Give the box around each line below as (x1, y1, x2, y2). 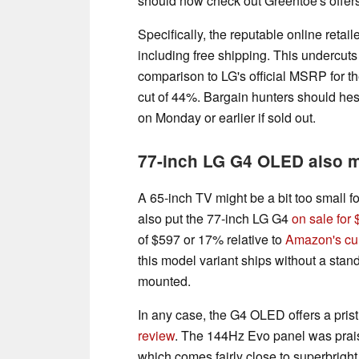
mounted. (138, 271, 191, 290)
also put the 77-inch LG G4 (138, 208, 292, 228)
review (138, 325, 175, 345)
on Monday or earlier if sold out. (138, 107, 316, 127)
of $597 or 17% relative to (138, 229, 285, 248)
